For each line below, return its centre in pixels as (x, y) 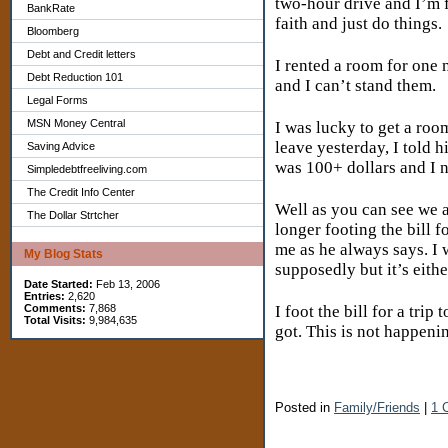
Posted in (304, 407)
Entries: (44, 296)
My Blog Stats (63, 254)
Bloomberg (53, 31)
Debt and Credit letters (81, 54)
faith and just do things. (360, 23)
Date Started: (58, 284)
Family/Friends (377, 407)
